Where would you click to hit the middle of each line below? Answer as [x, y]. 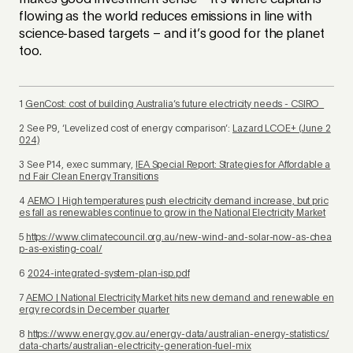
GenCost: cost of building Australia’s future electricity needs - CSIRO [175, 104]
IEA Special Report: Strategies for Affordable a [233, 165]
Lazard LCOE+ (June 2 [282, 129]
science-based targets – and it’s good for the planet [172, 34]
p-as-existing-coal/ [61, 249]
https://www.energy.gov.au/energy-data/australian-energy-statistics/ [178, 334]
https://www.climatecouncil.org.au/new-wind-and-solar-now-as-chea [179, 238]
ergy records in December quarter [95, 310]
